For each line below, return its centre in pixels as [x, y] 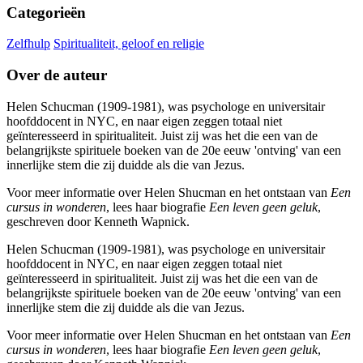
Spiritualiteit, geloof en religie [129, 44]
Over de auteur [57, 75]
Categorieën [46, 12]
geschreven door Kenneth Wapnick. [98, 221]
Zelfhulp [28, 44]
